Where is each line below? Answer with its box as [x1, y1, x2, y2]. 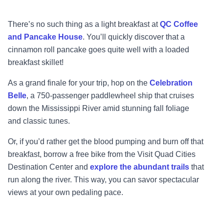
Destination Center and [8, 162, 90, 171]
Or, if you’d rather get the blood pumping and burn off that [8, 137, 203, 146]
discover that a [134, 32, 185, 41]
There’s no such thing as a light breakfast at [8, 20, 160, 28]
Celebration [150, 78, 193, 87]
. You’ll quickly [83, 32, 134, 41]
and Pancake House [8, 32, 83, 41]
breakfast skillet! [8, 58, 66, 66]
